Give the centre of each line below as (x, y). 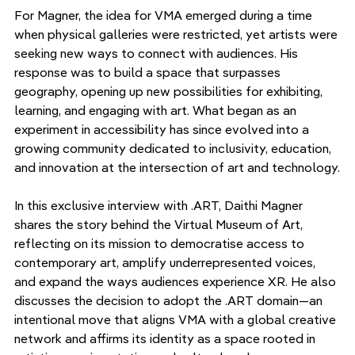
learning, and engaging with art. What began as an (157, 110)
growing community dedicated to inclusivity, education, (174, 148)
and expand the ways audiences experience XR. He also (177, 281)
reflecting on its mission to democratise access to (161, 243)
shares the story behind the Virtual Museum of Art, (160, 224)
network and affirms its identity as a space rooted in (166, 338)
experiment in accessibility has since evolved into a (163, 129)
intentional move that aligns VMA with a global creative (177, 319)
